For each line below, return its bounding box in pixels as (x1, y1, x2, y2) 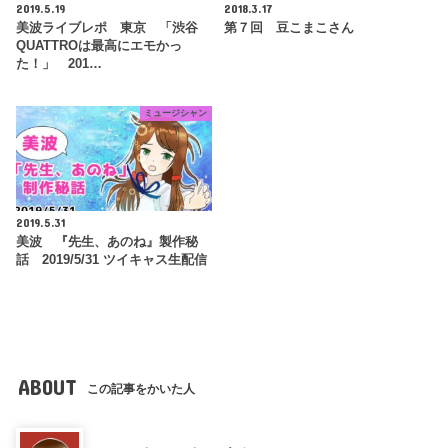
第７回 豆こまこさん (223, 21, 354, 36)
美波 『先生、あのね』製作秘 (16, 235, 199, 250)
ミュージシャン (144, 108, 208, 119)
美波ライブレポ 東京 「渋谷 (16, 21, 199, 36)
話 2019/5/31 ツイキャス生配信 (16, 253, 208, 268)
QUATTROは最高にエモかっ (16, 39, 183, 54)
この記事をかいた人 (87, 382, 196, 397)
